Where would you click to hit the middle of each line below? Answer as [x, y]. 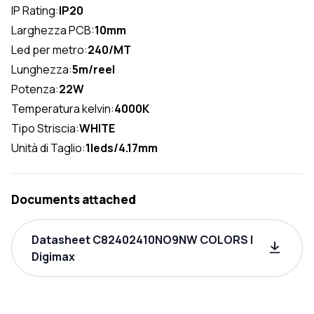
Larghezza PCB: [53, 30]
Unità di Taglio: [48, 148]
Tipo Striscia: [45, 128]
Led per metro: [49, 50]
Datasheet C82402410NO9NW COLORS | [142, 240]
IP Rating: [35, 11]
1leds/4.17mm [122, 148]
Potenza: [35, 89]
